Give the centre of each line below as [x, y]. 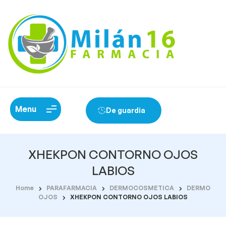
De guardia [125, 110]
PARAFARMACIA [72, 188]
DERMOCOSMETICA [142, 188]
